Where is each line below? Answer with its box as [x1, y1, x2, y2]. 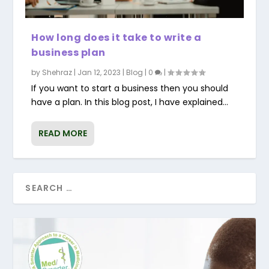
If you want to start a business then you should [31, 82, 229, 94]
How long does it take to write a [31, 30, 202, 44]
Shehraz [42, 67, 73, 77]
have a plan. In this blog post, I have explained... [31, 95, 229, 108]
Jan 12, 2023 [77, 67, 121, 77]
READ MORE [38, 127, 88, 139]
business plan [31, 45, 106, 59]
